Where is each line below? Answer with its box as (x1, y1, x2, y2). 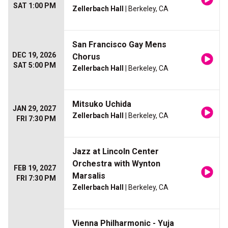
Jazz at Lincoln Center (72, 147, 159, 157)
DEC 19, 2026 (12, 51, 56, 60)
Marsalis (72, 171, 105, 181)
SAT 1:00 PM (13, 2, 56, 10)
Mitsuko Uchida (72, 99, 131, 109)
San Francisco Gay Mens (72, 40, 166, 50)
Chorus (72, 52, 100, 62)
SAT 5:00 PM (13, 61, 56, 70)
